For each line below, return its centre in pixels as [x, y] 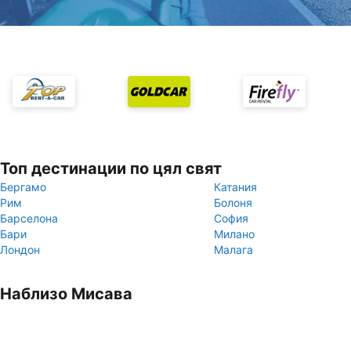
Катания [235, 187]
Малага [233, 250]
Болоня [233, 203]
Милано [234, 234]
